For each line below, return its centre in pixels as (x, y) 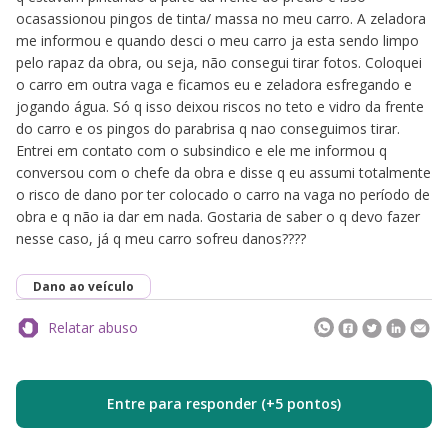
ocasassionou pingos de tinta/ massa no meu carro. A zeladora (221, 18)
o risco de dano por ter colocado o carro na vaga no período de (223, 194)
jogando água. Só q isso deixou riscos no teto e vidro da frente (220, 106)
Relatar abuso (93, 327)
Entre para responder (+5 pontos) (224, 403)
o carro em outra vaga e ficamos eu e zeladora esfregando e (214, 84)
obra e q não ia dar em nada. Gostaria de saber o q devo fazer (218, 216)
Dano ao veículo (83, 286)
